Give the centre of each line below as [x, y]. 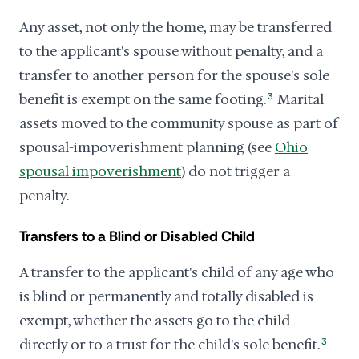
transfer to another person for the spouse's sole [174, 75]
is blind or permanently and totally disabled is [166, 296]
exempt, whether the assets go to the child [155, 321]
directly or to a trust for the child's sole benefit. [169, 345]
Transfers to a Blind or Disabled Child [137, 236]
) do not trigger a [236, 171]
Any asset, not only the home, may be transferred [175, 27]
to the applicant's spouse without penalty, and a [171, 51]
